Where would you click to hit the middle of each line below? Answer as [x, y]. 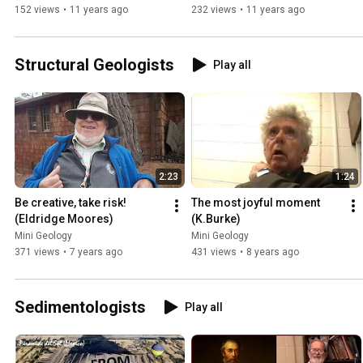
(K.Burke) [216, 218]
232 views [214, 9]
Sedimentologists [80, 307]
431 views [214, 252]
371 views [37, 252]
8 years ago [273, 252]
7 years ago [96, 252]
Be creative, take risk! [70, 202]
